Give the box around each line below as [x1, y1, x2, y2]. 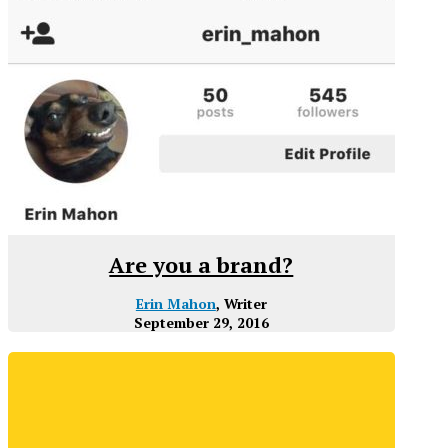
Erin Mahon [135, 294, 216, 314]
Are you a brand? [109, 250, 294, 280]
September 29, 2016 [133, 313, 269, 333]
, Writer [215, 294, 267, 314]
